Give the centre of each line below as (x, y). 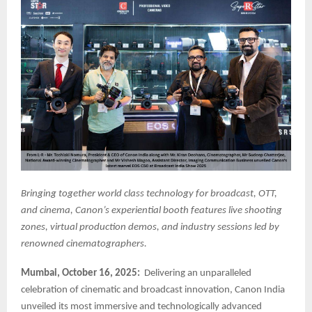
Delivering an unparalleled (196, 274)
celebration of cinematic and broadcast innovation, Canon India (153, 290)
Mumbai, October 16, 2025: (80, 274)
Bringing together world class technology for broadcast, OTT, (149, 194)
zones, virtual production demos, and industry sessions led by (150, 228)
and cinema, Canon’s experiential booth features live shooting (151, 211)
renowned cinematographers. (84, 244)
